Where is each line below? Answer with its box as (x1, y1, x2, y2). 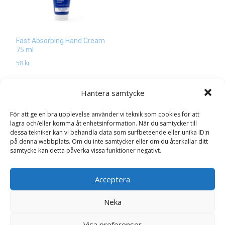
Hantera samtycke (80, 88, 145, 98)
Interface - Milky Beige (16, 213, 99, 223)
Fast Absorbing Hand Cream (16, 37, 105, 45)
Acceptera (95, 174, 130, 184)
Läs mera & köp (16, 80, 68, 90)
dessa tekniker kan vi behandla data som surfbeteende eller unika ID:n (10, 128, 209, 137)
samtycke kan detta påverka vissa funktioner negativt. (10, 146, 161, 155)
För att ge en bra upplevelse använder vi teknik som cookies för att (10, 110, 199, 119)
